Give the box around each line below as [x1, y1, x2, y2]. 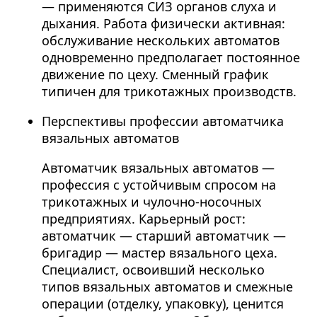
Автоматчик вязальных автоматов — [41, 159, 275, 177]
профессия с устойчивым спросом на [41, 176, 276, 194]
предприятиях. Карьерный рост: [41, 210, 246, 228]
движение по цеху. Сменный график [41, 66, 269, 83]
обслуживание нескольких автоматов [41, 32, 279, 50]
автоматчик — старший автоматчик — [41, 227, 286, 245]
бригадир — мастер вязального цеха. [41, 244, 277, 262]
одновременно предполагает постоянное [41, 49, 300, 67]
